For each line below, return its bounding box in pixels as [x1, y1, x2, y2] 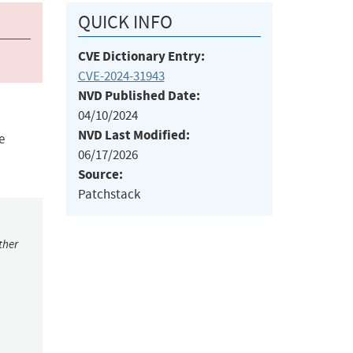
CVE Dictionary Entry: [77, 47, 205, 66]
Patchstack [77, 186, 140, 203]
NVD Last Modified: [77, 126, 190, 145]
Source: [77, 165, 123, 184]
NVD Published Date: [77, 87, 200, 106]
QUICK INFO [77, 10, 173, 35]
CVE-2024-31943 [77, 68, 165, 85]
